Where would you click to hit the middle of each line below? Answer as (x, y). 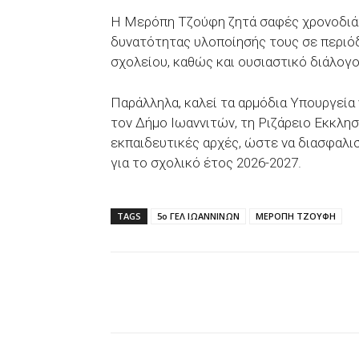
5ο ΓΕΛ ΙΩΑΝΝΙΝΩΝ (198, 216)
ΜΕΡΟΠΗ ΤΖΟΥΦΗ (296, 216)
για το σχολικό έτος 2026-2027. (206, 163)
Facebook (169, 292)
